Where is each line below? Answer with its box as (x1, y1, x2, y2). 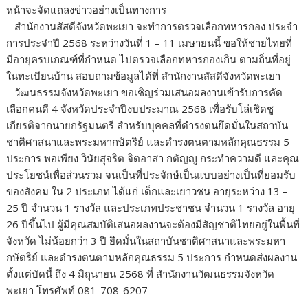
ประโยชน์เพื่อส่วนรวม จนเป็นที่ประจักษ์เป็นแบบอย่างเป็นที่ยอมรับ (6, 168, 296, 182)
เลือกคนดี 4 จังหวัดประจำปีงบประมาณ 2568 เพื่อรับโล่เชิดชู (6, 102, 274, 116)
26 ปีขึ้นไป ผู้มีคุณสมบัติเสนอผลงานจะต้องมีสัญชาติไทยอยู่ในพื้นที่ (6, 217, 300, 232)
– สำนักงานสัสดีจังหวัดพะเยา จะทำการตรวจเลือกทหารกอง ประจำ (6, 19, 298, 34)
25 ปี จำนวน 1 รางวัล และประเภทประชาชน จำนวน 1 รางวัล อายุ (6, 201, 296, 215)
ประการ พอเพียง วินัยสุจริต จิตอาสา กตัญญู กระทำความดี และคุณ (6, 151, 300, 166)
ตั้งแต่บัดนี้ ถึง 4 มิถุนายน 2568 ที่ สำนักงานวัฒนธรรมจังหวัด (6, 267, 275, 281)
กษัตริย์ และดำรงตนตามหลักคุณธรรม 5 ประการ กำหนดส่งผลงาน (6, 250, 298, 265)
